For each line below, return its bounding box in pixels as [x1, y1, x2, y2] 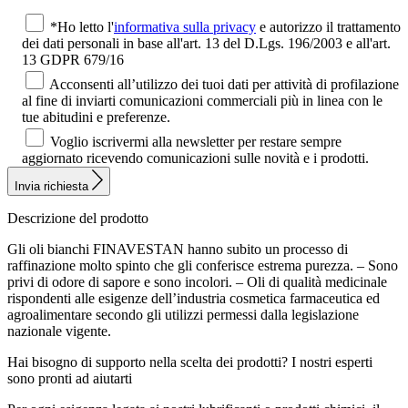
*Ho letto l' [50, 19, 114, 36]
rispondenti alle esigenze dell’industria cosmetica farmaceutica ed [7, 290, 380, 306]
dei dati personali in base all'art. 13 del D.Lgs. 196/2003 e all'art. [22, 36, 391, 52]
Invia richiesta [15, 178, 92, 193]
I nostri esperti [291, 353, 372, 370]
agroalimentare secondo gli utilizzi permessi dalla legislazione [7, 306, 359, 322]
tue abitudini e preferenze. [22, 109, 170, 126]
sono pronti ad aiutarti [7, 370, 132, 386]
